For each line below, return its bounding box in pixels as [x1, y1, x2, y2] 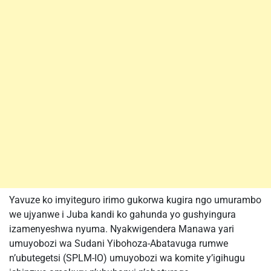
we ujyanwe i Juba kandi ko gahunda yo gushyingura [9, 209, 236, 220]
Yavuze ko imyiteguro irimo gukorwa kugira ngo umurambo [9, 194, 261, 206]
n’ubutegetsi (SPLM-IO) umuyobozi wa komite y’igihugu [9, 252, 245, 264]
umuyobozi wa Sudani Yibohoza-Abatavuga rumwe [9, 238, 228, 249]
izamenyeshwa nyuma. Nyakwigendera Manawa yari [9, 223, 234, 235]
